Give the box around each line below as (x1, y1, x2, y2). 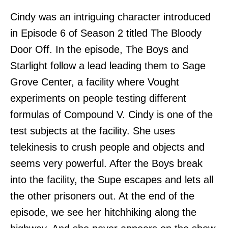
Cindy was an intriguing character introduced (10, 11, 211, 23)
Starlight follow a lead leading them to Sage (10, 60, 206, 72)
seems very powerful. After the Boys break (10, 158, 203, 169)
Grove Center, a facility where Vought (10, 76, 179, 88)
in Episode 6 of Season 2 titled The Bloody (10, 27, 202, 39)
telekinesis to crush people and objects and (10, 141, 205, 153)
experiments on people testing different (10, 93, 186, 104)
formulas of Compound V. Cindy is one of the (10, 109, 213, 121)
